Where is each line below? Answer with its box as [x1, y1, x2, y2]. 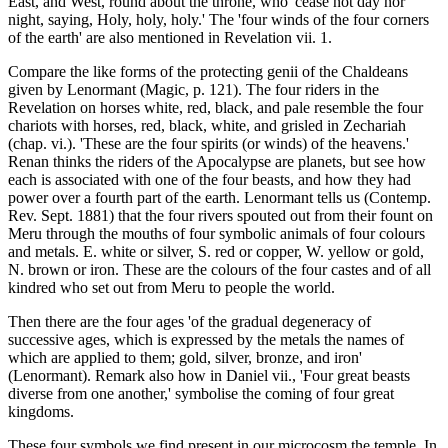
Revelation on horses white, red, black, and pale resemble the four [8, 99, 423, 117]
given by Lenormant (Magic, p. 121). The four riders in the [8, 81, 379, 99]
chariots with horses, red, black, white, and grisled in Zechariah [8, 117, 406, 135]
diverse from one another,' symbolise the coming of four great [8, 385, 394, 403]
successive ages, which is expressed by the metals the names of [8, 331, 404, 349]
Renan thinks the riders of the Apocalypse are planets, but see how [8, 153, 426, 171]
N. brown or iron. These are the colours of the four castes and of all [8, 261, 431, 279]
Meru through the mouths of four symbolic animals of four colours [8, 225, 425, 243]
